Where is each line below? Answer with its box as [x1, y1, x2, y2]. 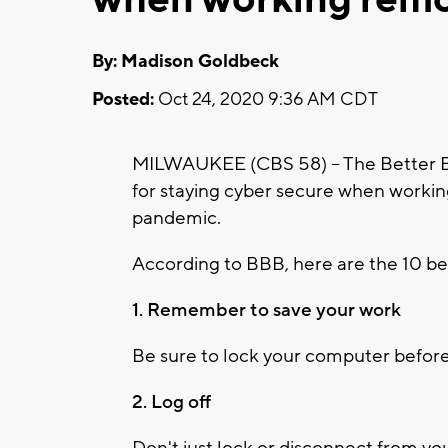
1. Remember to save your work [132, 297, 401, 322]
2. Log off [132, 389, 211, 414]
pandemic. [132, 205, 221, 230]
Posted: [92, 87, 154, 111]
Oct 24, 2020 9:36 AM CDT [154, 87, 378, 111]
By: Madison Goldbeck [92, 49, 279, 73]
